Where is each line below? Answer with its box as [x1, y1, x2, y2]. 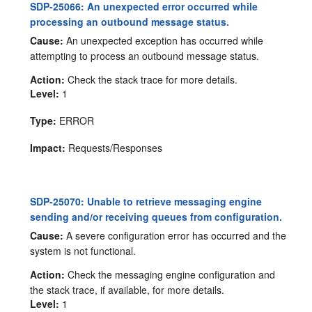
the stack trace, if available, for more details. [30, 283, 225, 297]
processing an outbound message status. [30, 15, 230, 29]
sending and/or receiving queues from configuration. [30, 210, 283, 224]
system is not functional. [30, 244, 136, 258]
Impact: [30, 141, 66, 155]
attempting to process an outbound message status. [30, 49, 260, 63]
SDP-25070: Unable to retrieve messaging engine [30, 194, 263, 209]
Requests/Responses [65, 141, 163, 155]
